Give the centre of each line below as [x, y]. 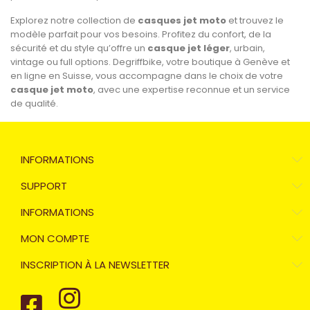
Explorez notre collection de [74, 21]
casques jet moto [182, 21]
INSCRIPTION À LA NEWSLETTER [95, 265]
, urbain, [247, 48]
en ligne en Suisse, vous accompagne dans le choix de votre [147, 76]
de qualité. [34, 104]
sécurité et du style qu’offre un [79, 48]
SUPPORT [44, 186]
